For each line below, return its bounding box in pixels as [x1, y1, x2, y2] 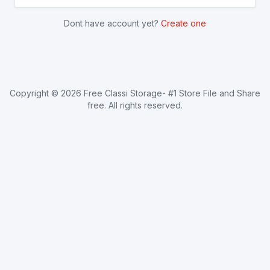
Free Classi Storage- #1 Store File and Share [84, 88, 260, 99]
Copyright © [10, 88, 61, 99]
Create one [161, 18, 206, 29]
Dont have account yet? [64, 18, 161, 29]
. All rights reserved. [104, 100, 183, 111]
